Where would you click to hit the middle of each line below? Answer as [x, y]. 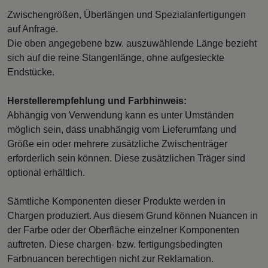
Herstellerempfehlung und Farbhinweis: [97, 100]
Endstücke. [31, 72]
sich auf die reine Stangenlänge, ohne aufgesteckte [116, 57]
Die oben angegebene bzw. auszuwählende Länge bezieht [132, 43]
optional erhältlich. [46, 172]
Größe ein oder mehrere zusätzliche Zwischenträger [117, 144]
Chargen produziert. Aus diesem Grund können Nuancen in [133, 215]
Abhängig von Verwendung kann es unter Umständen [121, 115]
